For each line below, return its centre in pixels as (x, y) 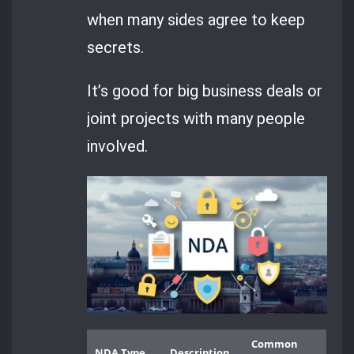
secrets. (116, 47)
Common (275, 344)
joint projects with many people (196, 118)
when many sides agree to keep (196, 19)
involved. (118, 146)
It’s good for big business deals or (205, 90)
